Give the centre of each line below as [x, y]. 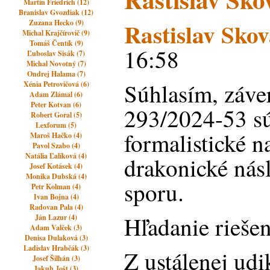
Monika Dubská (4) [56, 176]
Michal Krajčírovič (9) [56, 33]
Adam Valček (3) [56, 228]
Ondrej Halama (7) [56, 74]
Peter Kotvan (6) [56, 105]
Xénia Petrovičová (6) [56, 84]
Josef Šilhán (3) [56, 258]
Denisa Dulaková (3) [56, 238]
